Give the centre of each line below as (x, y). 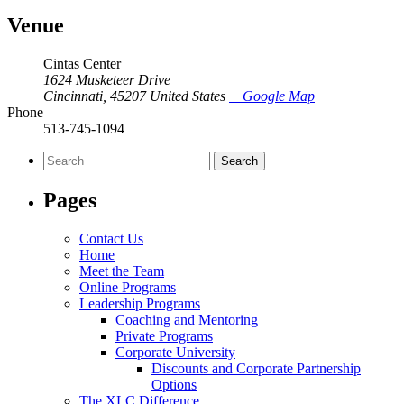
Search (62, 158)
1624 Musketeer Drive (107, 79)
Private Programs (164, 335)
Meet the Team (122, 271)
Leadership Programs (140, 303)
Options (174, 384)
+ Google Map (272, 96)
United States (188, 96)
